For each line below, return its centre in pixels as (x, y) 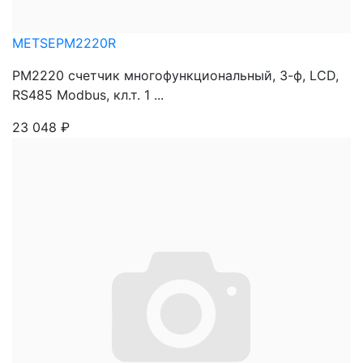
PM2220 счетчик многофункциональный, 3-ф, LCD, (175, 75)
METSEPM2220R (64, 43)
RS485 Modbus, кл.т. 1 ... (88, 95)
